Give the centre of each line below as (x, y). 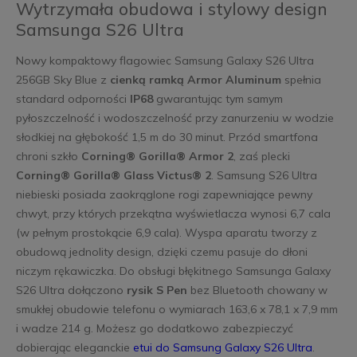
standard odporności (73, 99)
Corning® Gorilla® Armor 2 (157, 157)
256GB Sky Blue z (63, 80)
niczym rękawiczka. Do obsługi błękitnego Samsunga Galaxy (173, 271)
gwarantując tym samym (218, 99)
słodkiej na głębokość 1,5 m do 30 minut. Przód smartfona (167, 137)
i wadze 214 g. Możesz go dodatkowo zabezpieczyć (154, 329)
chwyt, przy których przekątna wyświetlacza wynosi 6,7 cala (173, 214)
